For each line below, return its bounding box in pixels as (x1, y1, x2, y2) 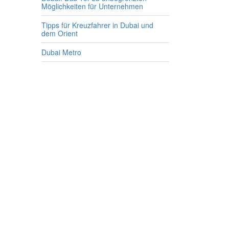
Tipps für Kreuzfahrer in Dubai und (41, 20, 153, 30)
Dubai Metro (41, 47, 81, 57)
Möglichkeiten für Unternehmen (41, 1, 143, 11)
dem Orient (41, 28, 78, 38)
